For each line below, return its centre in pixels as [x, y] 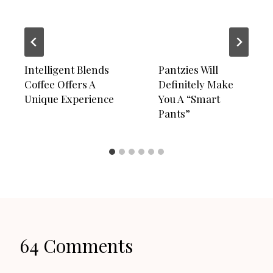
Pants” [174, 113]
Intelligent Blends [67, 69]
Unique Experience [69, 98]
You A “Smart [189, 98]
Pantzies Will [188, 69]
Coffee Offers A [60, 84]
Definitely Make [196, 84]
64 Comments [76, 245]
